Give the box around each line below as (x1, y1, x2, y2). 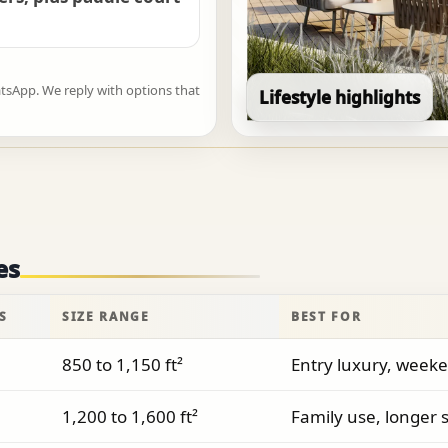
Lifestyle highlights (259, 86, 420, 110)
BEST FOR (291, 308, 362, 326)
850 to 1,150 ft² (62, 353, 183, 377)
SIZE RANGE (62, 308, 150, 326)
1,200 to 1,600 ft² (62, 405, 198, 429)
